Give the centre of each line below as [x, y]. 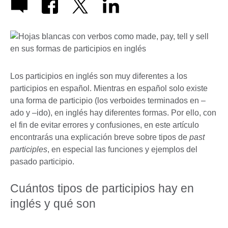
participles [29, 150]
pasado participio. [42, 162]
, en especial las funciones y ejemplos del [122, 150]
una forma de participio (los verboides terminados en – [108, 101]
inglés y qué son [53, 204]
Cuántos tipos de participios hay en [102, 189]
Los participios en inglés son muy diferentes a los [99, 76]
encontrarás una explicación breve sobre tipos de [100, 137]
